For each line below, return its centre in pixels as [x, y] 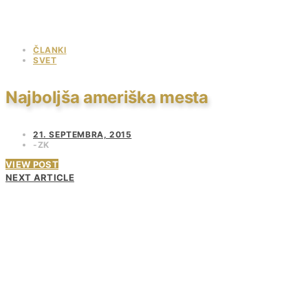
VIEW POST [32, 164]
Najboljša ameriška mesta [107, 97]
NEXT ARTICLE [40, 177]
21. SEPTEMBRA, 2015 [82, 134]
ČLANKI [50, 50]
